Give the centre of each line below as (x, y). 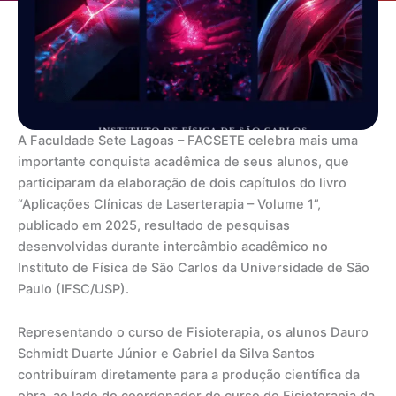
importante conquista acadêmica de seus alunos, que (183, 161)
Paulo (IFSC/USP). (73, 289)
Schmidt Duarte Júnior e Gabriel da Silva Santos (166, 354)
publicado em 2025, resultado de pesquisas (154, 225)
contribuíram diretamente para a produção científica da (189, 375)
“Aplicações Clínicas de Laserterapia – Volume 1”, (169, 204)
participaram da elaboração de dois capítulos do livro (182, 183)
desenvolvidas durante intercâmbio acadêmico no (173, 246)
